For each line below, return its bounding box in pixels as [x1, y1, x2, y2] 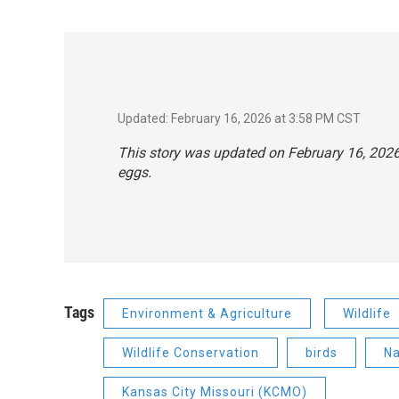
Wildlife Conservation [122, 346, 259, 361]
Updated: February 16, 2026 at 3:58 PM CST [118, 111, 361, 126]
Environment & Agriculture [122, 306, 292, 322]
